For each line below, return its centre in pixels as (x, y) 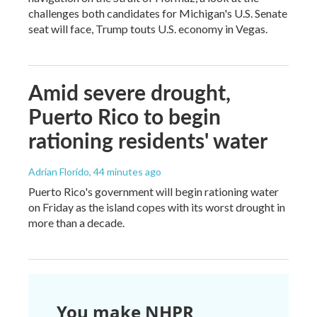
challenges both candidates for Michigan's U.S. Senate (158, 13)
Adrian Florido (59, 172)
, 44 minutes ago (125, 172)
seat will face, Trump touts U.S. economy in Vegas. (148, 29)
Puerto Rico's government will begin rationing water (154, 192)
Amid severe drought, (129, 92)
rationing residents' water (148, 140)
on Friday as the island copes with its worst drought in (157, 207)
